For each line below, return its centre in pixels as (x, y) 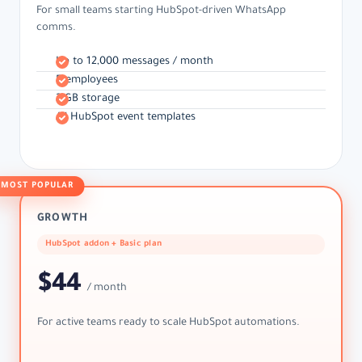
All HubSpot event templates (126, 118)
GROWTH (63, 219)
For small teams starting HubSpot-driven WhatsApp (161, 12)
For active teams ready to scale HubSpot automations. (168, 324)
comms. (56, 29)
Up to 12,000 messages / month (135, 63)
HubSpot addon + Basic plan (103, 245)
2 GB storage (88, 100)
